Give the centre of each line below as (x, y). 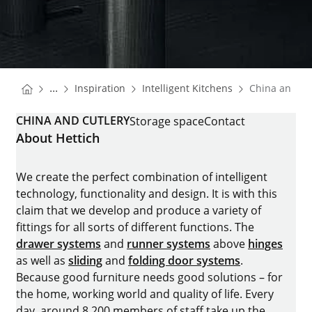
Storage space (167, 122)
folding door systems (184, 261)
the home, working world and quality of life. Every (145, 294)
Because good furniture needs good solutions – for (149, 278)
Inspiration (100, 88)
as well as (42, 261)
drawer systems (58, 244)
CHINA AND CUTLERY (73, 121)
